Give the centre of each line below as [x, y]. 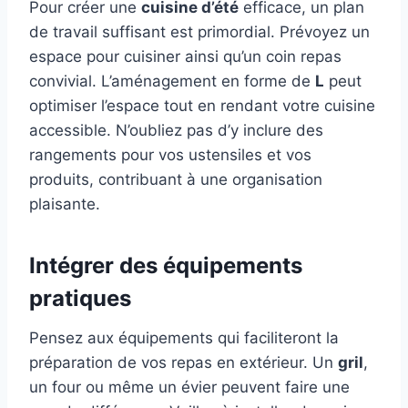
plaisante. [65, 204]
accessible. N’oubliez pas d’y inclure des [176, 131]
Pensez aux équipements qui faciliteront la [184, 338]
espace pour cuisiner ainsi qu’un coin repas [185, 57]
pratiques [80, 299]
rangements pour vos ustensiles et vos [170, 155]
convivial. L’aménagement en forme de [172, 82]
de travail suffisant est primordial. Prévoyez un [199, 32]
